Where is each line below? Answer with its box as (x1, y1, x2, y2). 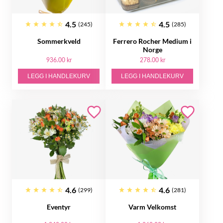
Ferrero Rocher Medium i (113, 37, 192, 45)
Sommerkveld (37, 37, 81, 45)
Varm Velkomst (128, 203, 176, 211)
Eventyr (47, 203, 71, 211)
